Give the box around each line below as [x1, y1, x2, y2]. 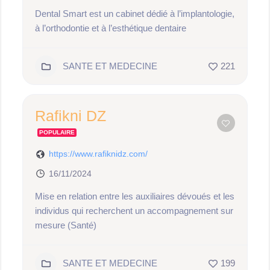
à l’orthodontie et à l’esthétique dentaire [35, 23, 187, 33]
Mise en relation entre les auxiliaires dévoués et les [35, 191, 235, 201]
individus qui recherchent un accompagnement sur [35, 206, 234, 216]
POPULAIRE [39, 129, 75, 136]
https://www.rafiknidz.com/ [49, 149, 148, 159]
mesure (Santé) [35, 220, 97, 230]
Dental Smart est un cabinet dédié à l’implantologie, [35, 8, 235, 19]
